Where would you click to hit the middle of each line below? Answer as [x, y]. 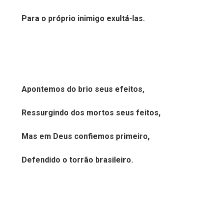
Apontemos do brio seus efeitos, [83, 89]
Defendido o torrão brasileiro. [77, 160]
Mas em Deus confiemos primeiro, [86, 136]
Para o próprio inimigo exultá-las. [83, 18]
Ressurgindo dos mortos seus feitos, [91, 113]
